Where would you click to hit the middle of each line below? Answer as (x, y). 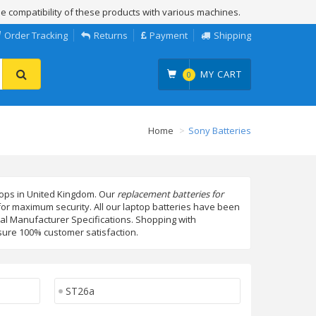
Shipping (232, 35)
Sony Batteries (220, 130)
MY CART (221, 74)
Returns (111, 35)
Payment (169, 35)
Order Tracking (36, 35)
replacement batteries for (170, 194)
